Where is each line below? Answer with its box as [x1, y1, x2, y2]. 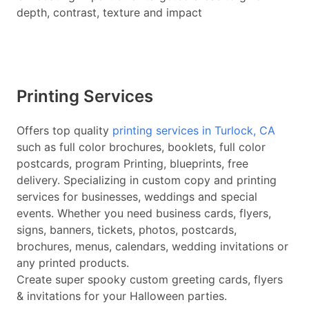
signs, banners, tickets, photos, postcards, [17, 223, 237, 237]
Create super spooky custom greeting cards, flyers [17, 272, 283, 286]
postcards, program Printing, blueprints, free [17, 157, 248, 170]
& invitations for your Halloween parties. [17, 289, 227, 303]
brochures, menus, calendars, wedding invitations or [17, 239, 288, 253]
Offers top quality [17, 123, 112, 137]
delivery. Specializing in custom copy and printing [17, 173, 277, 187]
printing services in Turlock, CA [112, 123, 275, 137]
